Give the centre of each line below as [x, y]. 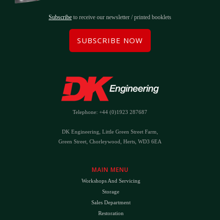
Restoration [111, 213]
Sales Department [111, 203]
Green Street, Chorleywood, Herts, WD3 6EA [110, 142]
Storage [111, 192]
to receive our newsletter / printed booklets [122, 17]
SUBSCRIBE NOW [110, 41]
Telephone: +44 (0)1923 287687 [110, 112]
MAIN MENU [110, 170]
